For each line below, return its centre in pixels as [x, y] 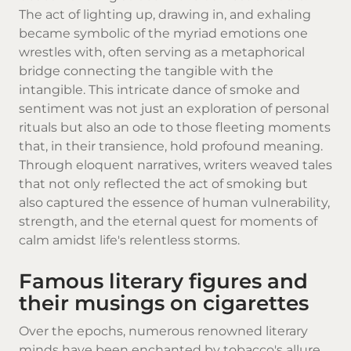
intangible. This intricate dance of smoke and [159, 90]
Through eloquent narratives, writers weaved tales [175, 165]
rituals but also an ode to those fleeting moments [175, 128]
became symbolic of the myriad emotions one [163, 34]
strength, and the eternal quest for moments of [168, 222]
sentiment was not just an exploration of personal [174, 109]
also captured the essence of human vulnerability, [174, 203]
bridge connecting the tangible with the [146, 71]
